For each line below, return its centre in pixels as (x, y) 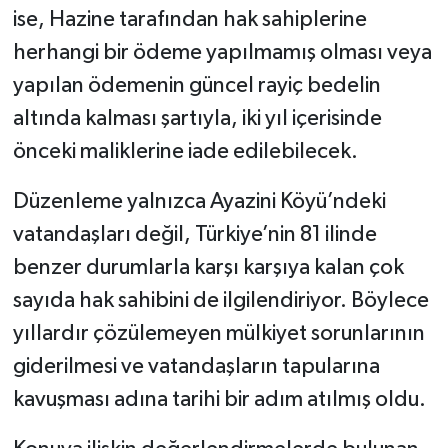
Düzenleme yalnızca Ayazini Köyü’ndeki (199, 202)
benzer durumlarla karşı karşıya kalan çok (208, 268)
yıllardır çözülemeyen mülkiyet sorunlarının (218, 334)
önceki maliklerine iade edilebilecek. (185, 152)
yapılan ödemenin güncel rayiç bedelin (196, 86)
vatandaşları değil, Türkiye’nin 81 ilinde (194, 235)
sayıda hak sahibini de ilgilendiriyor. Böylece (220, 301)
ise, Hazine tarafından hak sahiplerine (189, 20)
